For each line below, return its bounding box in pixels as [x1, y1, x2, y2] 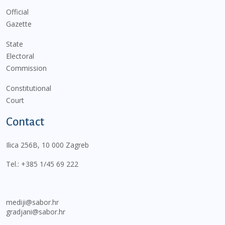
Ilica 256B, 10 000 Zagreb [6, 140, 89, 150]
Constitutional [6, 83, 51, 93]
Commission [6, 63, 47, 73]
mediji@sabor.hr [6, 197, 59, 207]
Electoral [6, 51, 34, 61]
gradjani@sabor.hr [6, 207, 65, 217]
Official [6, 7, 29, 17]
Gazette [6, 19, 32, 29]
